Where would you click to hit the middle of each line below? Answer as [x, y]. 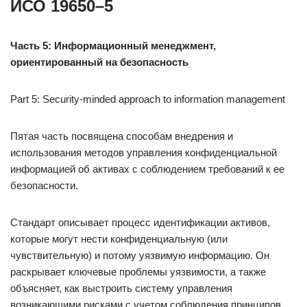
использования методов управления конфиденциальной [144, 152]
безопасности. [44, 185]
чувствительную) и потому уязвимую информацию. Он [140, 255]
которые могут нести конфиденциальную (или [119, 239]
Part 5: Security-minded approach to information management [148, 99]
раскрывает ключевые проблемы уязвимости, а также [138, 272]
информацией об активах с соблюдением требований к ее [147, 169]
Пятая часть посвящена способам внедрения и [122, 136]
